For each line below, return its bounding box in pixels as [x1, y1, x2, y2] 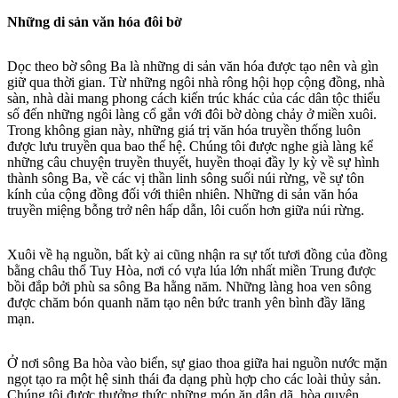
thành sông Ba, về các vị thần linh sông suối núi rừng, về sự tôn [7, 171, 364, 187]
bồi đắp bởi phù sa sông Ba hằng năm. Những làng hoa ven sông [7, 279, 371, 295]
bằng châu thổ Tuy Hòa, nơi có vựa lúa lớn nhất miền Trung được [7, 263, 376, 279]
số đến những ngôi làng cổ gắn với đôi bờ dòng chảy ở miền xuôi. [7, 107, 377, 123]
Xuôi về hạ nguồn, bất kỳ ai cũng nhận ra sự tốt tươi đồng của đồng [7, 247, 387, 263]
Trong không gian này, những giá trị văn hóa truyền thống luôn [7, 123, 361, 139]
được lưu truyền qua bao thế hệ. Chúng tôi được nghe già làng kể [7, 139, 373, 155]
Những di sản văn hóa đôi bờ [7, 14, 182, 30]
